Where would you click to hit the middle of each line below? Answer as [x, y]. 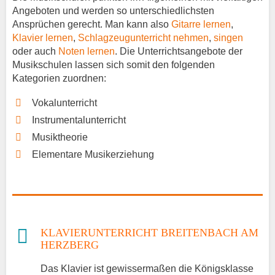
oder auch [35, 52]
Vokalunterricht [64, 103]
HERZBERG [70, 245]
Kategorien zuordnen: [59, 79]
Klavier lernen [43, 38]
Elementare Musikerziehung [93, 155]
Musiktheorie [60, 137]
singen [228, 38]
